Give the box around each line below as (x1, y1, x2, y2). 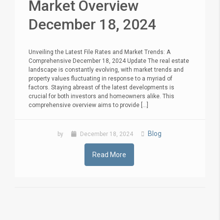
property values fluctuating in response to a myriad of (28, 75, 172, 82)
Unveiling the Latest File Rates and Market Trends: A (28, 48, 170, 55)
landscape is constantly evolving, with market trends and (28, 66, 184, 73)
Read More (92, 150, 126, 159)
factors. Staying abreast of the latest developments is (28, 83, 174, 91)
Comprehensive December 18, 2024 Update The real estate (28, 57, 189, 64)
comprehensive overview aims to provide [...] (28, 101, 148, 109)
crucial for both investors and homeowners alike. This (28, 92, 174, 100)
